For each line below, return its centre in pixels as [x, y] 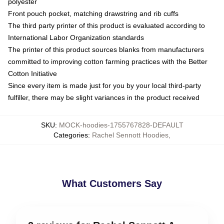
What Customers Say [112, 183]
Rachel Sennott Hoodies [130, 135]
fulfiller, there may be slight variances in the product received [104, 97]
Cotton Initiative [32, 73]
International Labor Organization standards [76, 37]
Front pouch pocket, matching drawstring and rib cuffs [93, 13]
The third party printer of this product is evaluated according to [106, 25]
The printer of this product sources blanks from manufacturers [106, 49]
